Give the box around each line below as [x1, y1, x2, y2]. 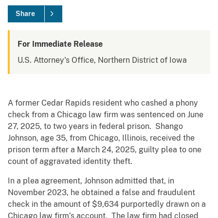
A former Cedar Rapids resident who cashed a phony [8, 98, 198, 108]
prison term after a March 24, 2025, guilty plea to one [8, 145, 201, 155]
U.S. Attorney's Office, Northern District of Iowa [18, 55, 187, 65]
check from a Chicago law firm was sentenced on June [8, 110, 203, 120]
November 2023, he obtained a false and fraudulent [8, 188, 195, 198]
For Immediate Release [18, 39, 103, 49]
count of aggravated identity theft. [8, 157, 132, 166]
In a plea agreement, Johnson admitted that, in [8, 176, 174, 186]
